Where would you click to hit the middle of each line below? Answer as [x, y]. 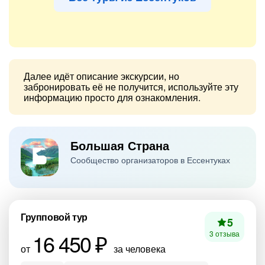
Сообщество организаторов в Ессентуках [150, 160]
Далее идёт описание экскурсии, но [101, 76]
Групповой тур [54, 217]
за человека [138, 249]
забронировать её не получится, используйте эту [131, 87]
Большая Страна [120, 145]
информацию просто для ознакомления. [112, 97]
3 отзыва [224, 233]
